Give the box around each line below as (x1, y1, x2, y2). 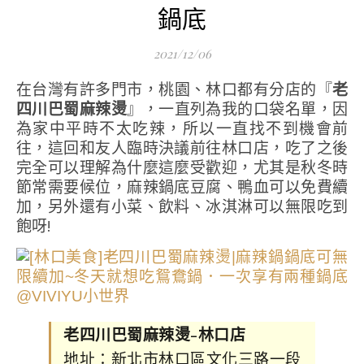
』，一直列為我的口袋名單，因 (127, 98, 349, 119)
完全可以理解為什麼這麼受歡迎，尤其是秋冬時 (16, 157, 348, 178)
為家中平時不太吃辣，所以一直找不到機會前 (16, 118, 348, 139)
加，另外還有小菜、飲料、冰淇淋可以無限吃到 (16, 196, 348, 217)
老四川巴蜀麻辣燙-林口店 (63, 323, 245, 344)
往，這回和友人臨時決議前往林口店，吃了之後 (16, 137, 348, 158)
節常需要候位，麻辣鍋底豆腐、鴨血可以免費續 (16, 176, 348, 197)
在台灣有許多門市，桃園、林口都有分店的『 (32, 79, 333, 100)
